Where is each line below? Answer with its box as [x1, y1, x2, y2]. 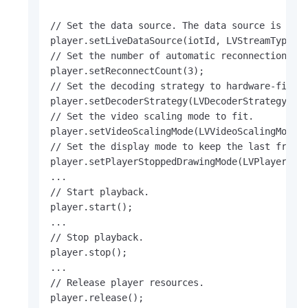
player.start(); [50, 201, 133, 213]
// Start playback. [50, 186, 149, 198]
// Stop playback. [50, 232, 144, 243]
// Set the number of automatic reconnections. [50, 50, 298, 62]
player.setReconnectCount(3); [50, 65, 204, 77]
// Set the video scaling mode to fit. [50, 111, 254, 122]
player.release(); [50, 292, 171, 304]
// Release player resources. [50, 277, 204, 289]
